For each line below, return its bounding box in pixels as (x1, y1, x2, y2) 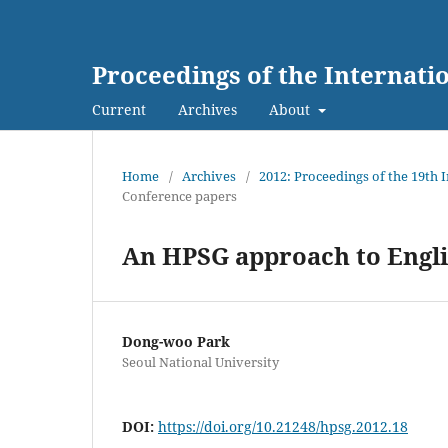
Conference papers (122, 186, 237, 205)
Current (92, 99, 146, 119)
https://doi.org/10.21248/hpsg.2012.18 (158, 416, 408, 436)
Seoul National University (122, 352, 279, 371)
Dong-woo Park (122, 331, 230, 351)
